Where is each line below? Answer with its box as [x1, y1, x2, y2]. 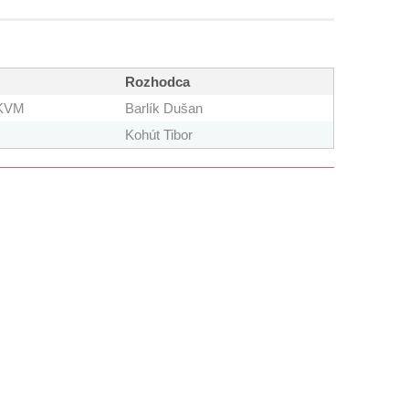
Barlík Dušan [125, 100, 203, 117]
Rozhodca [125, 74, 190, 90]
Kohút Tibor [125, 127, 193, 143]
